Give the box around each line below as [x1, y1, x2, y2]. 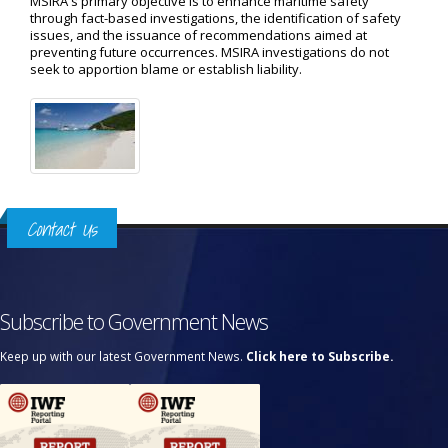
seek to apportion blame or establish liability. [30, 60, 302, 78]
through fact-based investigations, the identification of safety [30, 9, 401, 27]
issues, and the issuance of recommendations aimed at [30, 26, 367, 44]
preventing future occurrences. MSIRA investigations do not [30, 43, 389, 61]
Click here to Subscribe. [246, 348, 393, 364]
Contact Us [27, 214, 97, 244]
